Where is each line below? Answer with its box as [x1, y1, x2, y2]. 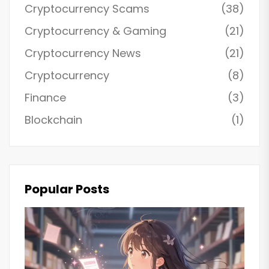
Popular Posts [25, 181, 109, 198]
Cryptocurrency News [25, 46, 141, 61]
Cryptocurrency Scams [25, 1, 150, 17]
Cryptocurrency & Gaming [25, 23, 166, 39]
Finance [25, 90, 66, 106]
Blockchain [25, 112, 82, 128]
